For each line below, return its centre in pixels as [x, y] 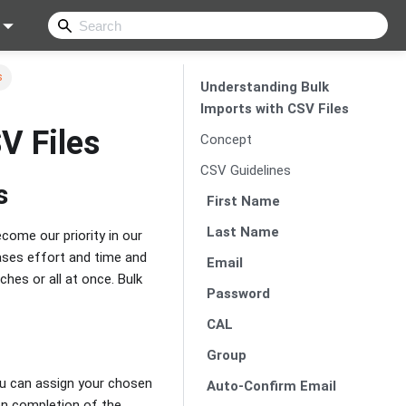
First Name [243, 201]
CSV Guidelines [245, 170]
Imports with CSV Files [274, 108]
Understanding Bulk [264, 87]
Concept [226, 139]
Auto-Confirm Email [271, 386]
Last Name [243, 232]
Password [238, 293]
